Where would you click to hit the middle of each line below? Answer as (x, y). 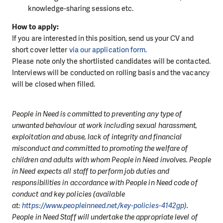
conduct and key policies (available (68, 194)
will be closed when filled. (54, 84)
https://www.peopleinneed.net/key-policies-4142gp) (105, 206)
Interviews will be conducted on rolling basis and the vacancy (111, 72)
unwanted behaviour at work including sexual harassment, (105, 126)
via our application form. (108, 50)
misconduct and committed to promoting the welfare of (100, 149)
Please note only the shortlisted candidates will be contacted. (111, 61)
